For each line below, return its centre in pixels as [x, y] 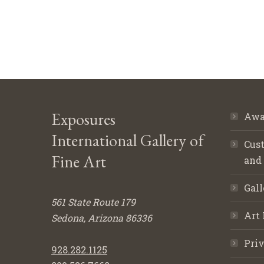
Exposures [83, 119]
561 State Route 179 [93, 202]
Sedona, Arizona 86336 [102, 218]
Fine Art [79, 161]
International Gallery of [128, 140]
